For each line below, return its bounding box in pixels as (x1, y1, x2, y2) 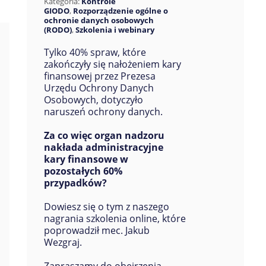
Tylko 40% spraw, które (43, 46, 146, 59)
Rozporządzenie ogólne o (72, 5, 168, 16)
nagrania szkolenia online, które (43, 212, 186, 225)
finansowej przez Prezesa (43, 69, 156, 83)
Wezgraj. (43, 236, 82, 249)
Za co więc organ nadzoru (43, 129, 164, 142)
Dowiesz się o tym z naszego (43, 200, 169, 213)
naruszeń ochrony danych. (43, 105, 163, 118)
